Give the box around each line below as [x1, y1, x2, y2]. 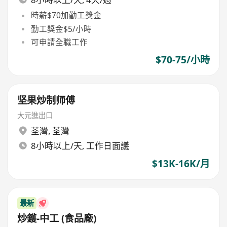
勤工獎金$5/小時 [30, 23, 92, 34]
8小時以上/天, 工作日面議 [30, 139, 129, 152]
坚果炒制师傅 [17, 93, 75, 107]
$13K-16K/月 [152, 157, 210, 170]
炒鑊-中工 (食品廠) [17, 211, 97, 225]
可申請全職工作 [30, 36, 88, 48]
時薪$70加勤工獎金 [30, 10, 101, 21]
